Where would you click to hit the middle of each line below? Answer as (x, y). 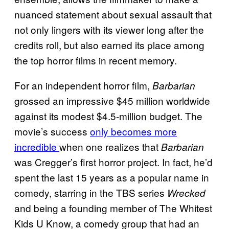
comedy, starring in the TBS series (91, 193)
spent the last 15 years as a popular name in (112, 177)
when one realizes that (110, 147)
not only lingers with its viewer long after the (109, 30)
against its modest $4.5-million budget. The (108, 116)
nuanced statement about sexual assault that (113, 14)
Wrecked (186, 193)
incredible (37, 147)
